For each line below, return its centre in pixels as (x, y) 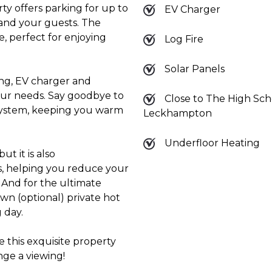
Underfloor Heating (212, 143)
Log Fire (184, 39)
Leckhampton (177, 113)
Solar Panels (194, 69)
